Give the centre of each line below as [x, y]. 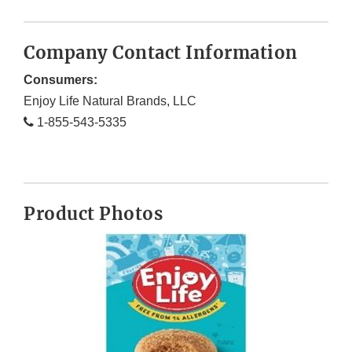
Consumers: [60, 80]
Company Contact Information [161, 53]
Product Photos [93, 214]
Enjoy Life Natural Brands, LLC [110, 101]
